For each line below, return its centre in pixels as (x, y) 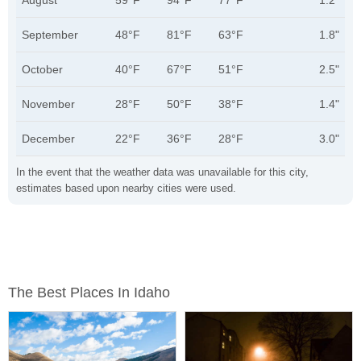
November (48, 104)
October (42, 69)
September (50, 35)
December (48, 139)
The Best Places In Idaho (89, 293)
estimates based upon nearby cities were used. (126, 188)
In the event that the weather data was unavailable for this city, (162, 172)
